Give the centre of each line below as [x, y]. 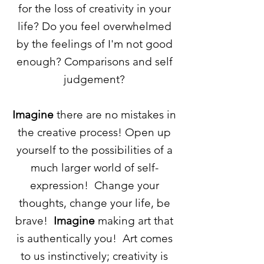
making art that [134, 221]
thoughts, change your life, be [94, 203]
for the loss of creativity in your [94, 9]
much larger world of [84, 168]
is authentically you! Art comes [94, 238]
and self [151, 62]
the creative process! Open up [94, 132]
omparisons [100, 62]
